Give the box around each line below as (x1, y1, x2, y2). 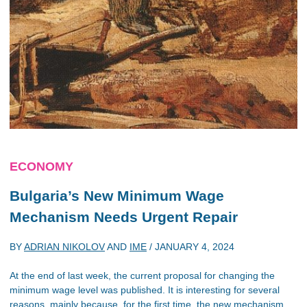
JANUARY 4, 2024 (155, 241, 234, 252)
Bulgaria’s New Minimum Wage (10, 188, 224, 204)
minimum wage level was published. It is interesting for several (10, 284, 280, 295)
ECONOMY (10, 160, 73, 173)
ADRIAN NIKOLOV (24, 241, 105, 252)
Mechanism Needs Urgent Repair (10, 209, 238, 225)
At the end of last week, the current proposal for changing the (10, 269, 275, 281)
